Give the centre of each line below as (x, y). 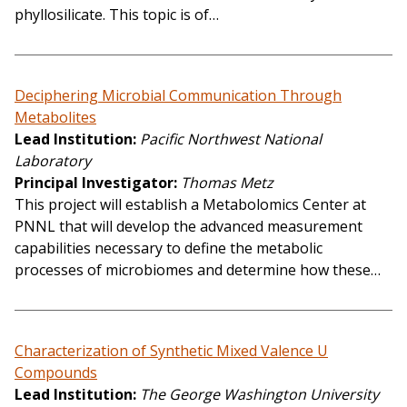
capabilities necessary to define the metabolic (169, 248)
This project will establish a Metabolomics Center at (190, 205)
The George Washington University (259, 395)
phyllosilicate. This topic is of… (117, 15)
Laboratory (53, 161)
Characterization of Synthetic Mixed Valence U (171, 351)
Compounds (56, 373)
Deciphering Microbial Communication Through (178, 96)
